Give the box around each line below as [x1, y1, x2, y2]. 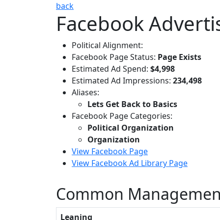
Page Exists [158, 52, 201, 62]
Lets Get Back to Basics [87, 99, 177, 110]
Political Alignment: [72, 40, 143, 51]
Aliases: [72, 87, 99, 98]
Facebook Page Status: [72, 52, 158, 62]
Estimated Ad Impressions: [72, 75, 173, 86]
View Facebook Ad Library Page [72, 158, 188, 168]
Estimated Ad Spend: [72, 63, 150, 74]
